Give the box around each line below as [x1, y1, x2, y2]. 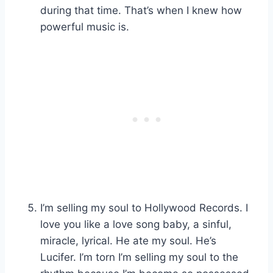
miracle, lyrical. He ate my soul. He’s [40, 235, 216, 247]
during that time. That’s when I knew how [40, 4, 242, 17]
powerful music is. [40, 21, 129, 34]
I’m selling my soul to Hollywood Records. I [40, 202, 248, 214]
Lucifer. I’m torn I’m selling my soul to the [40, 251, 238, 264]
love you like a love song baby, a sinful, [40, 218, 232, 231]
